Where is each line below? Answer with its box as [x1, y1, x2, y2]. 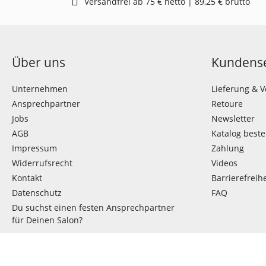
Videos [211, 157, 237, 169]
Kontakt [12, 172, 42, 183]
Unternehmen [12, 83, 68, 94]
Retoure [211, 98, 243, 109]
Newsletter [211, 113, 255, 124]
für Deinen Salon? [12, 214, 83, 226]
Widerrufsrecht [12, 157, 72, 169]
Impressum [12, 142, 57, 154]
